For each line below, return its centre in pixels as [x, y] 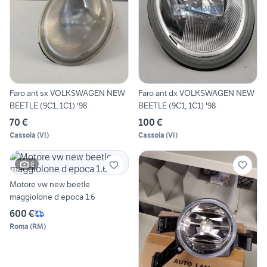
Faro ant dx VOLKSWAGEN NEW [196, 93]
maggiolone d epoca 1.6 [52, 197]
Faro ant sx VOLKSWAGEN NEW [67, 93]
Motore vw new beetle [50, 184]
